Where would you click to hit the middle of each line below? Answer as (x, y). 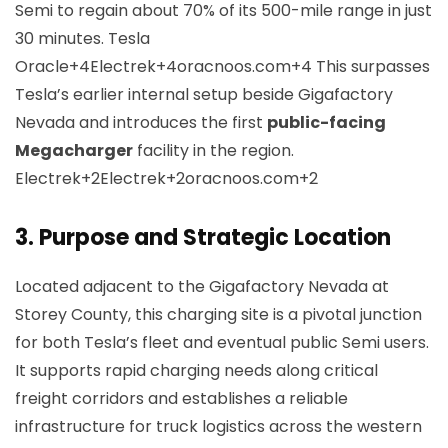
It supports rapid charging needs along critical (196, 370)
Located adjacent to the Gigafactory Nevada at (202, 286)
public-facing (326, 122)
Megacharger (74, 150)
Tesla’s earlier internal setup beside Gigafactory (204, 94)
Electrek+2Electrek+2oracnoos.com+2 (166, 178)
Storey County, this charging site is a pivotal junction (218, 314)
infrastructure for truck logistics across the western (218, 426)
